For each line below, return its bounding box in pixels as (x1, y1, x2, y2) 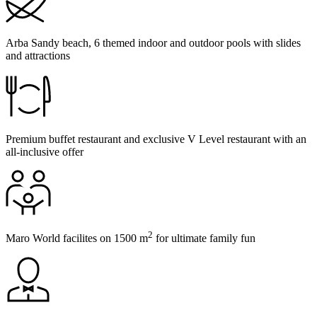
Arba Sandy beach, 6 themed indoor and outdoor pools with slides (6, 37, 301, 50)
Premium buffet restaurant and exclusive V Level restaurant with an (6, 133, 306, 146)
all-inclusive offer (6, 146, 83, 158)
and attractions (6, 50, 70, 62)
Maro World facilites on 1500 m (6, 232, 148, 245)
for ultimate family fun (153, 232, 255, 245)
